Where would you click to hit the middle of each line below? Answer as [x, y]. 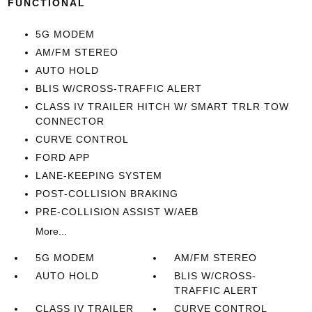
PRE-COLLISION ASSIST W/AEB [117, 212]
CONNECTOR [70, 121]
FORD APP [62, 157]
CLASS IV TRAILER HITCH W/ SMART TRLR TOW [162, 107]
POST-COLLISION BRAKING [107, 194]
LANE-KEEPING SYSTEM [99, 175]
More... [51, 231]
